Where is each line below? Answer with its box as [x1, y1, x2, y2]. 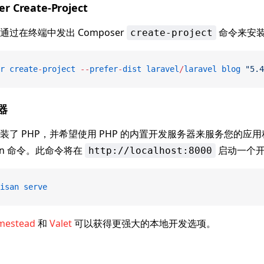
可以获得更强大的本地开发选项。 [72, 217, 216, 230]
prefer [90, 64, 118, 74]
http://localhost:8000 [88, 145, 212, 156]
